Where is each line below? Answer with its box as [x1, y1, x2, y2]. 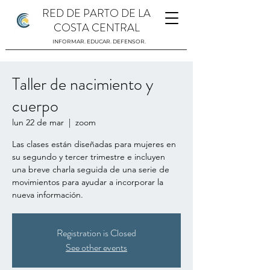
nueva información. [12, 189, 83, 200]
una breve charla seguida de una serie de [12, 164, 169, 175]
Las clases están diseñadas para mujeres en [12, 139, 176, 149]
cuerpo [12, 94, 58, 118]
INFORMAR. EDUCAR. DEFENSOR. [52, 38, 146, 45]
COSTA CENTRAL [53, 20, 140, 36]
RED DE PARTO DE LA [42, 5, 151, 21]
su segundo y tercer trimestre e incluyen [12, 151, 165, 162]
